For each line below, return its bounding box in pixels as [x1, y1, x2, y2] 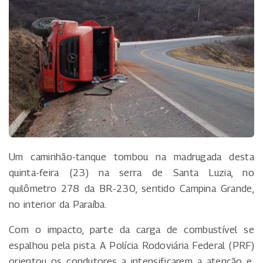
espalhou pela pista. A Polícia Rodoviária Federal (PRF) [9, 239, 254, 251]
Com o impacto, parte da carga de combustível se [9, 223, 254, 235]
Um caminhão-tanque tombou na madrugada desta [9, 150, 254, 163]
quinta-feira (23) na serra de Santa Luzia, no [9, 166, 254, 178]
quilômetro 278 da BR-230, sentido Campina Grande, [9, 182, 254, 194]
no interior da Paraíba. [9, 198, 107, 210]
